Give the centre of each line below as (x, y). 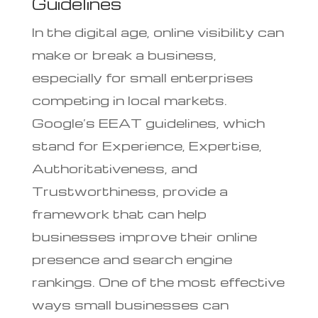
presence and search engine (132, 259)
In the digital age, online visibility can (158, 32)
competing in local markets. (129, 100)
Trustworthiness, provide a (130, 191)
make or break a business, (124, 55)
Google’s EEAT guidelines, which (148, 123)
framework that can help (119, 214)
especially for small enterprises (142, 77)
